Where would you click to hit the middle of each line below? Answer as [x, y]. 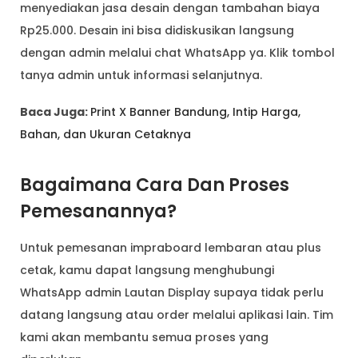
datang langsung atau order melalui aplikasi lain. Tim [177, 314]
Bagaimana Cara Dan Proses [155, 185]
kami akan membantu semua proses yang [144, 337]
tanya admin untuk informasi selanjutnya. [141, 75]
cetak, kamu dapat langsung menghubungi [147, 270]
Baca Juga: [55, 111]
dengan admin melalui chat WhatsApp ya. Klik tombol [177, 52]
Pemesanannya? [98, 211]
